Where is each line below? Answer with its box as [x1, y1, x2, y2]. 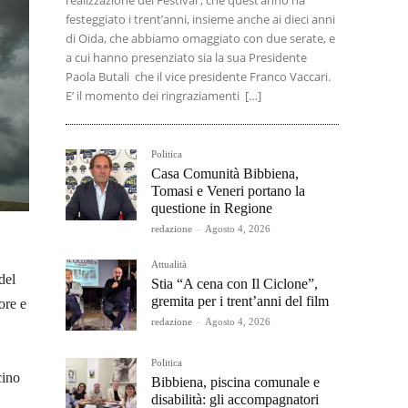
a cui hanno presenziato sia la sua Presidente [66, 49, 307, 66]
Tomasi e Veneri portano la [151, 183, 305, 199]
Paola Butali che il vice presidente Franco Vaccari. [66, 68, 331, 85]
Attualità [151, 259, 187, 270]
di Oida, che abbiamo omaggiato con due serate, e [66, 30, 335, 46]
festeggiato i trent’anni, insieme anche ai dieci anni [66, 11, 335, 27]
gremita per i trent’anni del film [151, 293, 329, 309]
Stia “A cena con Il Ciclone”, [151, 276, 318, 291]
